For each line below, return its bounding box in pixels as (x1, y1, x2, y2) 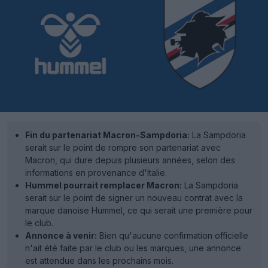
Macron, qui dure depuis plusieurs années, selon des (25, 155, 235, 166)
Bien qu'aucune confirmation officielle (97, 230, 248, 241)
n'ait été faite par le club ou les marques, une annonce (25, 243, 241, 254)
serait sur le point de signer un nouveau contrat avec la (25, 193, 243, 203)
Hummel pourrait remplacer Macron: (25, 180, 182, 191)
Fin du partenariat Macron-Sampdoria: (25, 130, 190, 141)
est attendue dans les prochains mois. (25, 255, 173, 266)
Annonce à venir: (25, 230, 97, 241)
